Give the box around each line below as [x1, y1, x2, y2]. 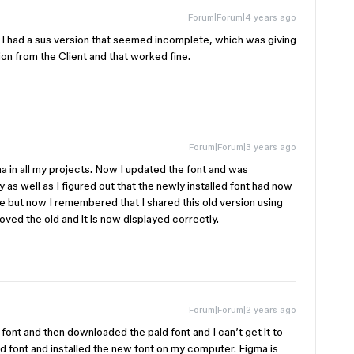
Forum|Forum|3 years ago [189, 141, 296, 152]
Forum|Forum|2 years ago [189, 304, 296, 314]
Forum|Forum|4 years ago [188, 12, 296, 22]
